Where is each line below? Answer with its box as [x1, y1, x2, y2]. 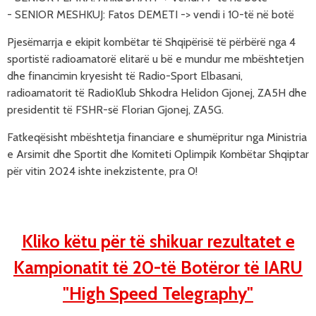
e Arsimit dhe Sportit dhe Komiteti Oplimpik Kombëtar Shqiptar [7, 147, 309, 161]
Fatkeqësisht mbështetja [7, 130, 128, 144]
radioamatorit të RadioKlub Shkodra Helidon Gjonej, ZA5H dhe [7, 86, 307, 99]
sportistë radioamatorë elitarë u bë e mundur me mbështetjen [7, 52, 304, 66]
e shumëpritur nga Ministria [175, 130, 307, 144]
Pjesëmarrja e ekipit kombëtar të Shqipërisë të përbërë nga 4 [7, 35, 296, 49]
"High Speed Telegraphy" [63, 283, 253, 304]
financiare [128, 130, 175, 144]
